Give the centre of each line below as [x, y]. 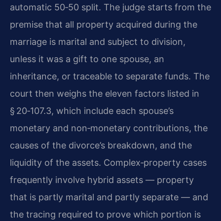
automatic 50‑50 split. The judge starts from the [110, 7]
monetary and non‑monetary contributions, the [109, 128]
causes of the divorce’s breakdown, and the [101, 145]
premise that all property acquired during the [104, 24]
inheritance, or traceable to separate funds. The [110, 76]
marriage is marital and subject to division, [98, 41]
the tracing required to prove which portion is [105, 214]
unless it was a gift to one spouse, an [87, 59]
